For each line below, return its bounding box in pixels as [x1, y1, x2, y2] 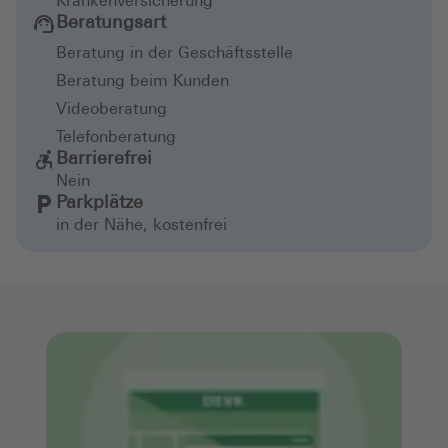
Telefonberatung [56, 130, 176, 146]
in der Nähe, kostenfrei [56, 218, 227, 234]
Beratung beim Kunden [56, 74, 229, 90]
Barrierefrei [56, 150, 152, 169]
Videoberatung [56, 102, 167, 118]
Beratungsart [56, 14, 166, 33]
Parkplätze [56, 194, 143, 213]
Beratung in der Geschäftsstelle [56, 46, 293, 62]
